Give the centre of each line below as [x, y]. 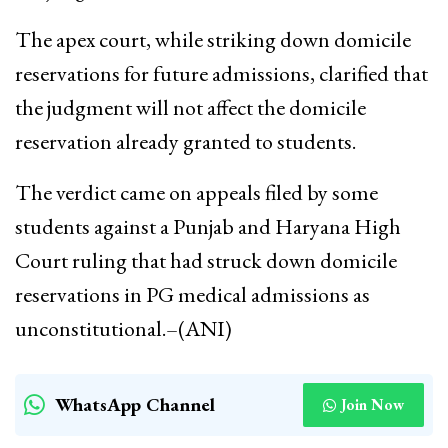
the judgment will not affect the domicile [190, 108]
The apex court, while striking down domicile [213, 40]
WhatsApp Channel [135, 405]
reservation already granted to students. [185, 142]
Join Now [372, 405]
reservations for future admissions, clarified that [221, 74]
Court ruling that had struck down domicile [206, 261]
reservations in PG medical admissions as [192, 295]
